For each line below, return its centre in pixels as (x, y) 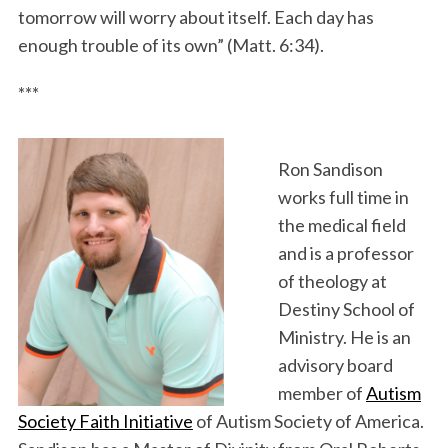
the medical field (342, 224)
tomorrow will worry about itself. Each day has (195, 16)
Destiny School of (346, 308)
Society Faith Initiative (105, 420)
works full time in (343, 196)
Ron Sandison (330, 168)
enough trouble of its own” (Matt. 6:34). (170, 44)
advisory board (335, 364)
